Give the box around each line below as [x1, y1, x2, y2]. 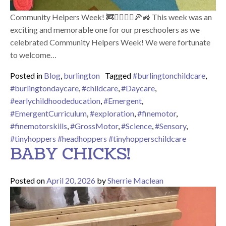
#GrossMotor [70, 121, 118, 131]
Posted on [10, 175, 46, 185]
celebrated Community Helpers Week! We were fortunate [10, 37, 210, 47]
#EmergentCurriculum [10, 108, 87, 118]
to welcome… [10, 49, 56, 60]
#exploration [90, 108, 134, 118]
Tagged [105, 70, 133, 80]
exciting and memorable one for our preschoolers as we [10, 24, 200, 34]
